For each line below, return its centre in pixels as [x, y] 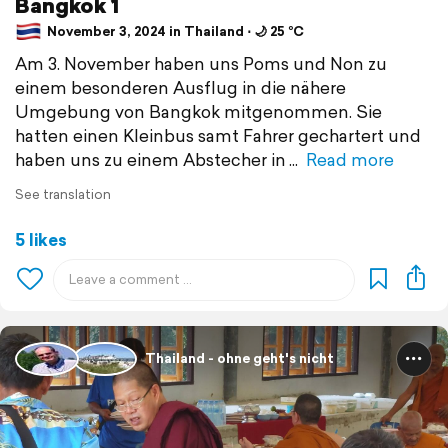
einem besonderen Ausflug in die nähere [180, 87]
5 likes [41, 239]
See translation [63, 194]
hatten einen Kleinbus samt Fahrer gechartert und [218, 135]
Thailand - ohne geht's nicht [239, 359]
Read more [350, 159]
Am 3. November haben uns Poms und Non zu [201, 63]
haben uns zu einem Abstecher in [150, 159]
